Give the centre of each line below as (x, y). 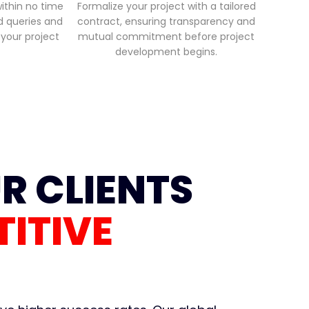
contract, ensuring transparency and (167, 22)
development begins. (167, 52)
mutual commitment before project (167, 37)
